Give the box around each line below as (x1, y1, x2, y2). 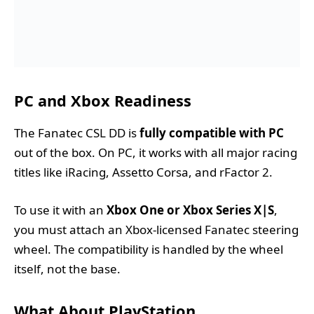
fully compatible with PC (139, 125, 284, 142)
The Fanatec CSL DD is (14, 125, 139, 142)
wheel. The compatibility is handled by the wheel (14, 241, 283, 258)
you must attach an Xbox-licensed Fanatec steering (14, 221, 299, 238)
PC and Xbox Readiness (14, 90, 191, 111)
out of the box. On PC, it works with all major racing (14, 144, 297, 161)
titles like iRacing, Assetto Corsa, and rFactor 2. (14, 164, 273, 181)
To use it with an (14, 202, 107, 219)
